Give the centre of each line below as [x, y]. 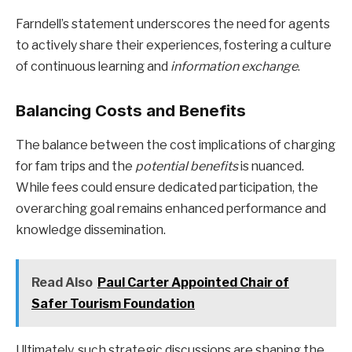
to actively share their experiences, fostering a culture [174, 45]
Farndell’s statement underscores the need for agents [173, 24]
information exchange [234, 66]
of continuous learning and [93, 66]
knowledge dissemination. [91, 229]
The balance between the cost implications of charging [176, 145]
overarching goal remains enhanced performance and [171, 208]
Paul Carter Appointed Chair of [193, 283]
